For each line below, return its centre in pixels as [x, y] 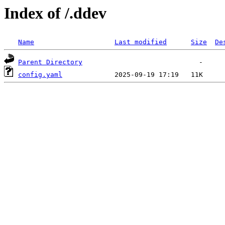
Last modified [141, 42]
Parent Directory [50, 62]
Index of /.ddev [55, 13]
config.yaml [40, 75]
